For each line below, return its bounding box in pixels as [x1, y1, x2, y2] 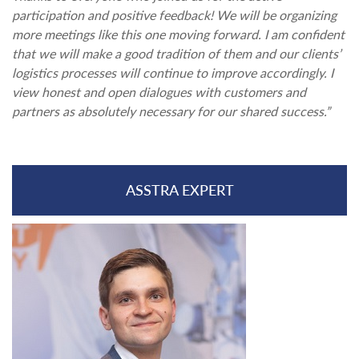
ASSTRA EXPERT [125, 181, 234, 199]
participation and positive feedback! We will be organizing [12, 7, 337, 22]
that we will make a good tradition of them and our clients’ [12, 46, 341, 61]
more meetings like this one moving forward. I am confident [12, 26, 345, 42]
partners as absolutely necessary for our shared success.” [12, 103, 330, 119]
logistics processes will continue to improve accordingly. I [12, 65, 333, 80]
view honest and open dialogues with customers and [12, 84, 306, 99]
